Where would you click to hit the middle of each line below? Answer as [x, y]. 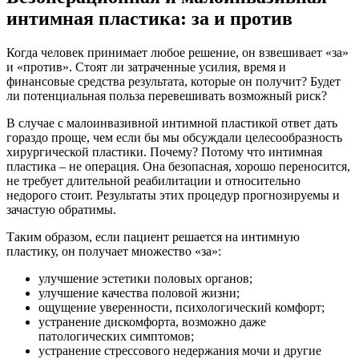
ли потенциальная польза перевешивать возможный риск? [167, 96]
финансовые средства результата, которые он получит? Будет [173, 82]
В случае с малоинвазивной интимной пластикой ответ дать [172, 123]
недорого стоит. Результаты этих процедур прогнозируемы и [173, 196]
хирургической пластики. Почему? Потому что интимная [164, 152]
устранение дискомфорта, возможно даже [152, 322]
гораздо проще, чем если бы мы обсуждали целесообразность [174, 138]
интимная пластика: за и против [149, 19]
